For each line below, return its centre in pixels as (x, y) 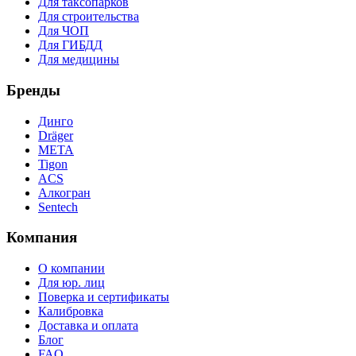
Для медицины (79, 60)
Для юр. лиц (72, 283)
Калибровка (71, 311)
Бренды (33, 90)
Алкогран (64, 192)
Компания (42, 238)
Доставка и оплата (88, 326)
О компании (72, 269)
